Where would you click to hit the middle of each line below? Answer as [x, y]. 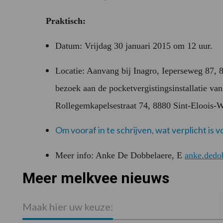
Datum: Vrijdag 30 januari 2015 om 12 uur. [134, 46]
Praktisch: [66, 21]
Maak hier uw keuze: [67, 207]
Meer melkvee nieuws [96, 178]
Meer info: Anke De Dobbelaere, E [120, 156]
